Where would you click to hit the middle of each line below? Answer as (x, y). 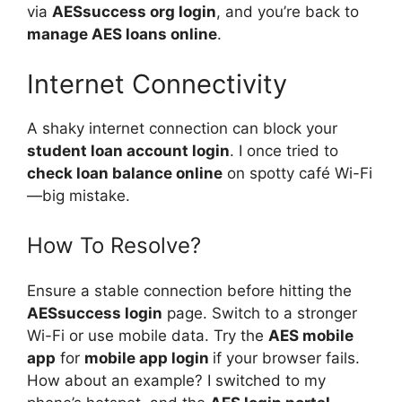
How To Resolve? (114, 245)
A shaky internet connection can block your (182, 128)
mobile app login (149, 358)
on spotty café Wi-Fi (297, 173)
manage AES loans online (122, 34)
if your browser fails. (286, 358)
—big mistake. (79, 195)
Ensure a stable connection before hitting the (189, 291)
